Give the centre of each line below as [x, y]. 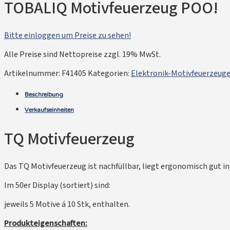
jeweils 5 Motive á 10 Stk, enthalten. [67, 204]
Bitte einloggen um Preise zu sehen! [68, 35]
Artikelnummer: [33, 73]
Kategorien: [109, 73]
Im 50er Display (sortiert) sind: [57, 185]
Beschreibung [44, 95]
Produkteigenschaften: [46, 223]
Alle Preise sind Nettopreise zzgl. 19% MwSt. [82, 54]
